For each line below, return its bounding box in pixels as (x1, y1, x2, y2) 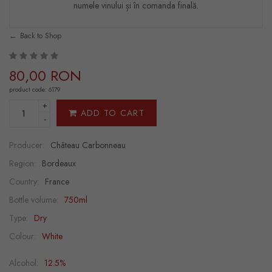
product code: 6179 (9, 85, 60, 94)
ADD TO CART (77, 107, 144, 119)
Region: (9, 157, 36, 169)
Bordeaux (42, 157, 76, 169)
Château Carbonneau (50, 139, 126, 151)
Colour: (9, 230, 36, 242)
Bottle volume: (9, 194, 58, 206)
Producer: (9, 139, 44, 151)
